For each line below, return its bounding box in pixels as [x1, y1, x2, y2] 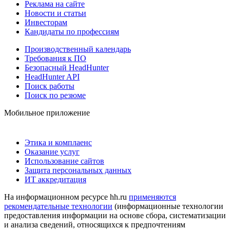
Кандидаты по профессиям [25, 27, 119, 36]
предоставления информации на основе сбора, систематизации [4, 210, 226, 220]
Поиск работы [25, 81, 74, 90]
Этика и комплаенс [25, 138, 92, 147]
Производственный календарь [25, 44, 131, 53]
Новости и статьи [25, 8, 86, 17]
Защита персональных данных [25, 165, 131, 175]
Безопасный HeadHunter [25, 63, 109, 72]
